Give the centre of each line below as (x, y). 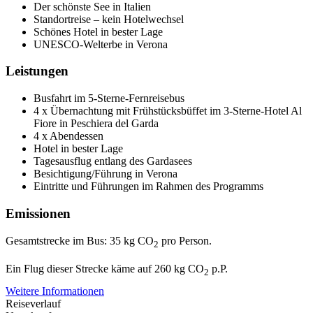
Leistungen (37, 71)
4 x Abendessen (68, 136)
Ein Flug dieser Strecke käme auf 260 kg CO (105, 268)
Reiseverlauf (33, 303)
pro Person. (185, 240)
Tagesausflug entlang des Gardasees (113, 161)
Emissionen (38, 213)
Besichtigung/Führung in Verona (105, 174)
